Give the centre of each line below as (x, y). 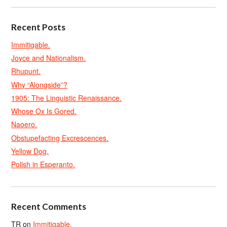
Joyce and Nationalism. (49, 58)
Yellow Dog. (30, 151)
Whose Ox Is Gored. (44, 111)
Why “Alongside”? (40, 84)
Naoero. (24, 124)
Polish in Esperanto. (43, 164)
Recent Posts (39, 27)
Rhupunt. (26, 71)
